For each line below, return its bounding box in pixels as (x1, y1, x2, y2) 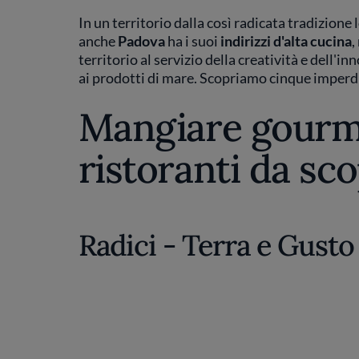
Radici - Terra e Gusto (78, 227, 354, 264)
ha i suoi (164, 32, 220, 50)
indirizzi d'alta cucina (220, 32, 352, 50)
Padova (117, 32, 165, 50)
